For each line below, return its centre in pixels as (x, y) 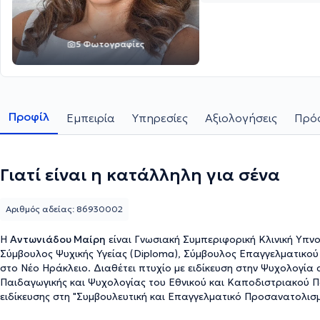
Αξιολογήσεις (241, 118)
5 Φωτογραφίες (110, 44)
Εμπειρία (91, 118)
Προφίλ (29, 116)
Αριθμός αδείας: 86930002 (64, 209)
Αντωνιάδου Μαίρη (58, 239)
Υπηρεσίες (160, 118)
